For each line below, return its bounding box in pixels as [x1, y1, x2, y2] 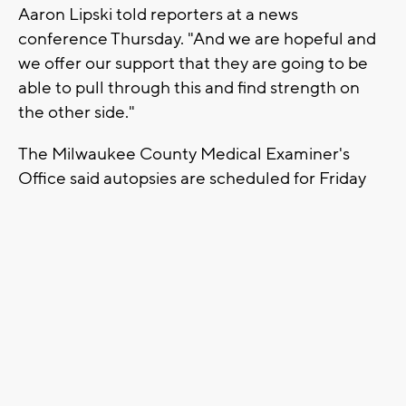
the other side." [18, 101, 135, 123]
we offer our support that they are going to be [18, 52, 368, 74]
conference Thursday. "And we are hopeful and [18, 27, 376, 50]
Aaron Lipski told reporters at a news [18, 3, 298, 25]
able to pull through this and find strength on [18, 76, 360, 99]
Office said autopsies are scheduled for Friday [18, 167, 366, 189]
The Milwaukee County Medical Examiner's [18, 142, 350, 165]
